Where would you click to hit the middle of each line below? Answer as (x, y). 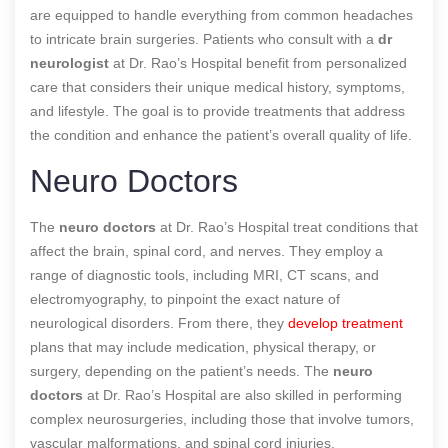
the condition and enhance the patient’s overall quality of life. (221, 134)
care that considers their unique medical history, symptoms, (217, 86)
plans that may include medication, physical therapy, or (203, 346)
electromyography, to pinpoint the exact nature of (185, 298)
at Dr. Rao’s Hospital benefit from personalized (258, 62)
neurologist (69, 62)
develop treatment (345, 322)
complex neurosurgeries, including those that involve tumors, (222, 418)
